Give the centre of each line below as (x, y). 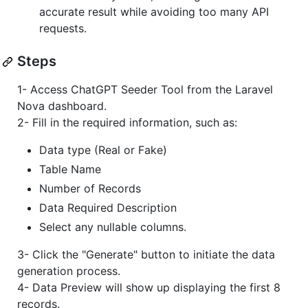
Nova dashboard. (62, 106)
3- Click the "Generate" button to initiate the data (146, 255)
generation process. (69, 271)
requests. (63, 29)
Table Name (70, 169)
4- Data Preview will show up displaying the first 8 (149, 288)
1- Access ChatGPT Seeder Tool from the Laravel (145, 90)
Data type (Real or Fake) (103, 150)
